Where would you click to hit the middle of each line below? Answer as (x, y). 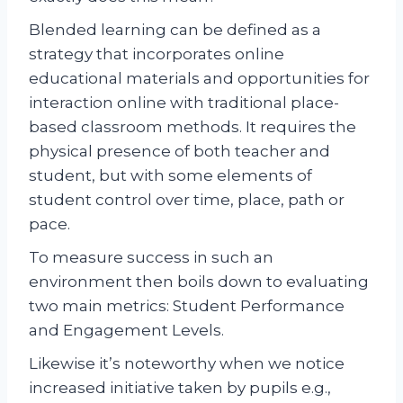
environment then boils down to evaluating (199, 281)
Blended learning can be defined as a (175, 29)
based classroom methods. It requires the (193, 126)
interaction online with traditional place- (184, 102)
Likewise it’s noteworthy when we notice (187, 363)
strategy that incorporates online (157, 54)
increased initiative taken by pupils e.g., (180, 387)
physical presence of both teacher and (179, 151)
